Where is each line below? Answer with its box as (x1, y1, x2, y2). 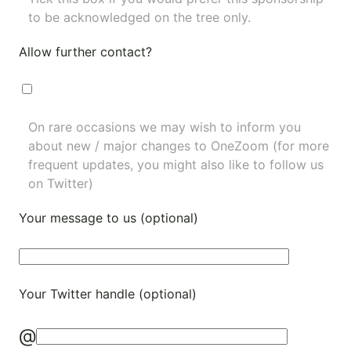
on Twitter (28, 175, 89, 192)
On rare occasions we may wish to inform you (28, 119, 301, 136)
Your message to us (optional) (19, 210, 198, 226)
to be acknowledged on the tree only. (28, 9, 251, 26)
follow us (270, 157, 324, 173)
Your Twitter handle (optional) (19, 286, 197, 302)
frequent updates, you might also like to (28, 157, 270, 173)
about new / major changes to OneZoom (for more (28, 138, 329, 154)
